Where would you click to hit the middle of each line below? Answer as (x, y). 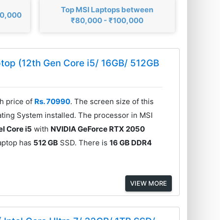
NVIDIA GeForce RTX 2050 (98, 129)
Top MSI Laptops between (107, 10)
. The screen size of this (112, 101)
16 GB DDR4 (131, 142)
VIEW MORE (148, 183)
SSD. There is (84, 142)
